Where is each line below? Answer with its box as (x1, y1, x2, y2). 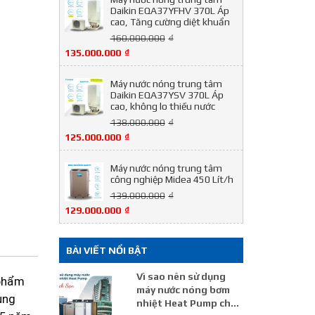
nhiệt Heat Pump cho (136, 297, 237, 309)
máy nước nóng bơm (136, 284, 230, 295)
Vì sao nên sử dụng (136, 271, 226, 282)
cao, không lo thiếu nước (110, 101, 215, 112)
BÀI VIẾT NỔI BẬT (65, 245, 148, 256)
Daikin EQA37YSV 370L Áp (110, 89, 224, 101)
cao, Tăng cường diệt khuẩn (110, 16, 230, 27)
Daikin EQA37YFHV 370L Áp (110, 5, 229, 16)
